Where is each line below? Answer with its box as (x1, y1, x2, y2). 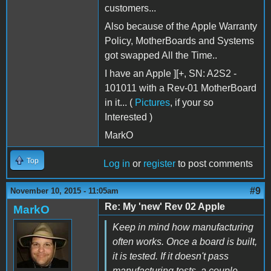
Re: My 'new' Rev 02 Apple (105, 201, 225, 212)
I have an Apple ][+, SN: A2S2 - (105, 68, 237, 79)
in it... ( (105, 97, 135, 108)
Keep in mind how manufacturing (113, 221, 253, 232)
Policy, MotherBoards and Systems (105, 35, 254, 46)
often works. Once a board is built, (113, 236, 257, 247)
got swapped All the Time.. (105, 50, 217, 60)
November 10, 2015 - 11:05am (10, 186, 119, 195)
